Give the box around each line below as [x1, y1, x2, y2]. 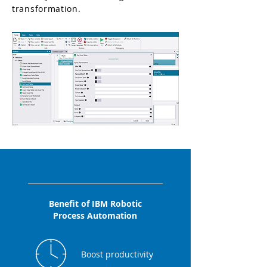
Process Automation [53, 210, 137, 221]
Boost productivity [80, 249, 153, 260]
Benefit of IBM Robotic [48, 198, 142, 209]
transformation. [12, 3, 81, 14]
